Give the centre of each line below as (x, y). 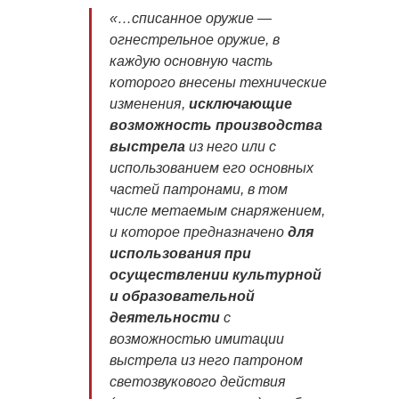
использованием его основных (212, 167)
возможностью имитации (197, 338)
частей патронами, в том (199, 189)
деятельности (167, 317)
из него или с (231, 146)
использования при (180, 253)
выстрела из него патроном (206, 360)
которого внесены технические (218, 82)
